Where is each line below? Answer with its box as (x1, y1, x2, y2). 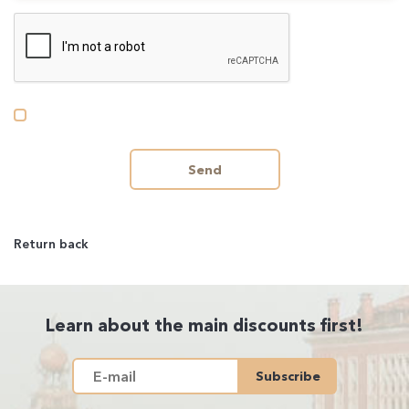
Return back (14, 236, 89, 252)
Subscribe (256, 368, 320, 384)
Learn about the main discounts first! (46, 315, 363, 336)
